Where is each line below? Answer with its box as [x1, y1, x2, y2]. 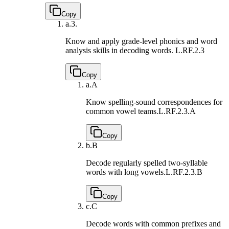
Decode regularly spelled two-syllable [86, 158, 208, 167]
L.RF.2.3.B [166, 167, 202, 176]
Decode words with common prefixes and [86, 219, 221, 228]
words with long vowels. [86, 167, 166, 176]
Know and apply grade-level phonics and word [65, 36, 217, 45]
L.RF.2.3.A [158, 106, 196, 116]
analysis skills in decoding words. [65, 45, 175, 55]
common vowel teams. [86, 106, 158, 116]
